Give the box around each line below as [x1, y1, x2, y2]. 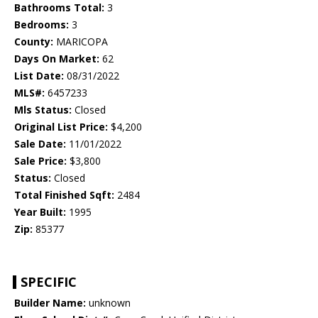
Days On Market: [14, 52, 99, 66]
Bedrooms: [14, 18, 69, 32]
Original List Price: [14, 120, 108, 134]
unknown [86, 296, 131, 310]
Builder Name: [14, 296, 86, 310]
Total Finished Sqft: [14, 188, 114, 202]
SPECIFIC [21, 273, 77, 291]
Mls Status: [14, 103, 72, 117]
